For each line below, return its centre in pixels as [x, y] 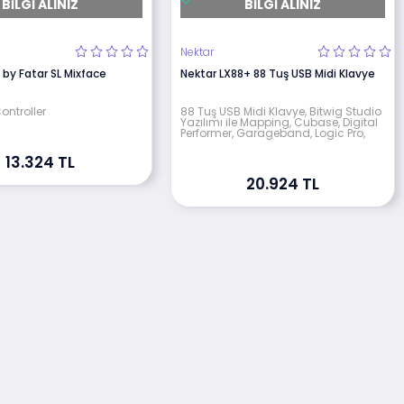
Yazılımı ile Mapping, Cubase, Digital [280, 122]
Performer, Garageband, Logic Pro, [273, 133]
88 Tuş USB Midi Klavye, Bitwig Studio [281, 111]
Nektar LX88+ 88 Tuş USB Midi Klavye [278, 73]
